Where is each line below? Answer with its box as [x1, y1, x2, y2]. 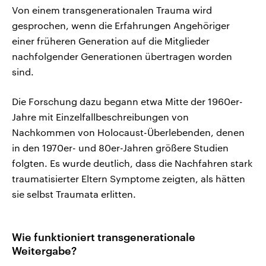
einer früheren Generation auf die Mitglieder [12, 34, 210, 46]
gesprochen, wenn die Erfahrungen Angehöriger [12, 19, 230, 31]
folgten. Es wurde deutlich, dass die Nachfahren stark [12, 157, 252, 169]
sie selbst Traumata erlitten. [12, 188, 136, 199]
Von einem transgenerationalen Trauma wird [12, 4, 212, 15]
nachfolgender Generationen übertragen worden [12, 50, 232, 62]
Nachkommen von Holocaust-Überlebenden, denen [12, 126, 245, 138]
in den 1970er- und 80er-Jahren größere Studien [12, 141, 229, 153]
